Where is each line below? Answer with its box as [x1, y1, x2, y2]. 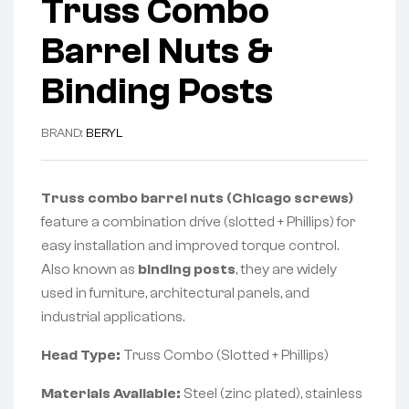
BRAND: [41, 126, 86, 142]
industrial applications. [41, 309, 184, 326]
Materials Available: [41, 385, 181, 403]
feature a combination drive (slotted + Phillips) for [41, 214, 355, 231]
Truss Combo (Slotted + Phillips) [121, 347, 329, 364]
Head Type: [41, 347, 121, 364]
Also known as [41, 261, 138, 278]
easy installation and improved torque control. [41, 237, 339, 255]
